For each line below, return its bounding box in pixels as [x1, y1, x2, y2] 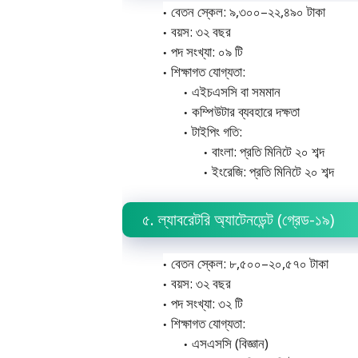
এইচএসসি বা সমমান [191, 82, 280, 101]
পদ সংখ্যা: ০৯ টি [171, 42, 243, 61]
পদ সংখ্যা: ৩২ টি [171, 293, 243, 312]
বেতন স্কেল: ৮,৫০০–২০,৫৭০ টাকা [171, 253, 328, 272]
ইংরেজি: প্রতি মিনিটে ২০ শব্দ [212, 162, 334, 181]
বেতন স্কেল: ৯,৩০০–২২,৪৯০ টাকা [171, 2, 325, 21]
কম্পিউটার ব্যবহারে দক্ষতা [191, 102, 300, 121]
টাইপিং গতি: [191, 122, 242, 141]
